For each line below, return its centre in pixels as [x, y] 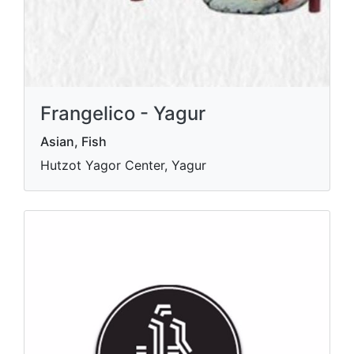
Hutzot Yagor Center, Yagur [123, 166]
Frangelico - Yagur [123, 114]
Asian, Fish [73, 142]
